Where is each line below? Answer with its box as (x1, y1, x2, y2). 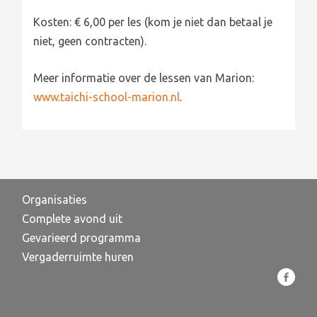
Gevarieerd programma (22, 231, 142, 245)
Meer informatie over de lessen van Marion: (33, 71, 255, 85)
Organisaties (22, 193, 88, 207)
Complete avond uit (22, 212, 123, 226)
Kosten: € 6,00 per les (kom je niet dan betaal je (33, 15, 273, 28)
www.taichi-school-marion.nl (33, 91, 180, 104)
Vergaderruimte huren (22, 250, 134, 264)
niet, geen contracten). (33, 34, 147, 47)
